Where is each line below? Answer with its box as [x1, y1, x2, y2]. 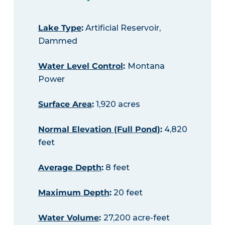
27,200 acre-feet [103, 212, 170, 222]
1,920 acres [93, 99, 140, 109]
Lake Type [38, 23, 81, 33]
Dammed [38, 36, 77, 46]
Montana [127, 61, 165, 71]
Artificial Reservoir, [83, 23, 161, 33]
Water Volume [38, 212, 99, 222]
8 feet [103, 162, 130, 172]
